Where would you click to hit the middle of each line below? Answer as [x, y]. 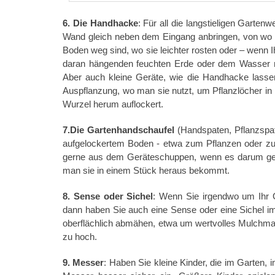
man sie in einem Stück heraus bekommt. [146, 170]
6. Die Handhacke [100, 23]
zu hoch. [80, 236]
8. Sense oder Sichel [108, 196]
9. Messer [83, 262]
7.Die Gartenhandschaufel [118, 130]
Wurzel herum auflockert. [113, 104]
